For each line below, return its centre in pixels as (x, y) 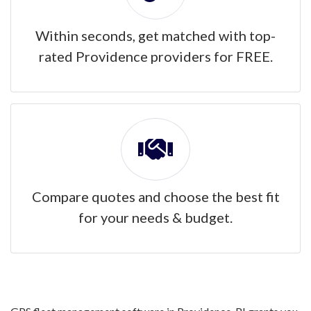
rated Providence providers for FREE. (155, 56)
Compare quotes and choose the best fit (155, 196)
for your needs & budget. (155, 217)
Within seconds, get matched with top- (155, 35)
